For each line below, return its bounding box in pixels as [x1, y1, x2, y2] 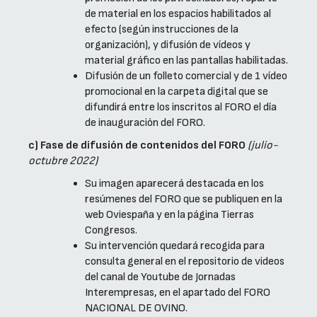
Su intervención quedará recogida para [85, 239, 265, 253]
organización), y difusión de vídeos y [85, 38, 250, 52]
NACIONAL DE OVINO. [85, 301, 188, 316]
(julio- [246, 139, 278, 153]
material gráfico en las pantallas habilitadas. [85, 54, 288, 68]
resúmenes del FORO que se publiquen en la [85, 192, 282, 207]
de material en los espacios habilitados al [85, 7, 271, 21]
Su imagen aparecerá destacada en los [85, 177, 264, 191]
